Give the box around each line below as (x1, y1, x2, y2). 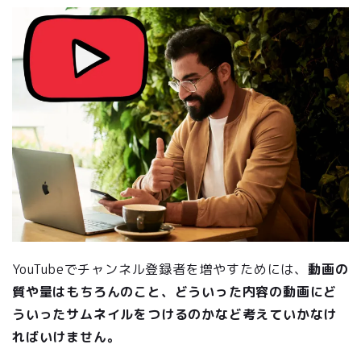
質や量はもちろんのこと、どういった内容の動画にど (12, 283, 338, 301)
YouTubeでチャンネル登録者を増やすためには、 (12, 260, 308, 279)
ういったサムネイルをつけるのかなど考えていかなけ (12, 305, 338, 324)
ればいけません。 (12, 328, 121, 346)
